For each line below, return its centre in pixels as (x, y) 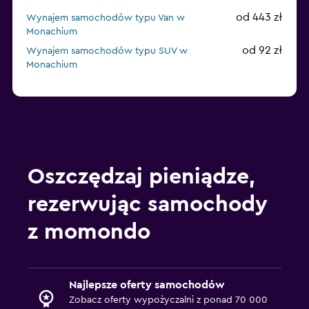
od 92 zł (262, 51)
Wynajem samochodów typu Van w (106, 18)
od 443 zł (259, 18)
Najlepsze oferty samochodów (147, 285)
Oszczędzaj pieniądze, (141, 177)
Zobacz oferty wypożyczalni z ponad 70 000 (168, 300)
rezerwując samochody (148, 205)
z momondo (89, 232)
